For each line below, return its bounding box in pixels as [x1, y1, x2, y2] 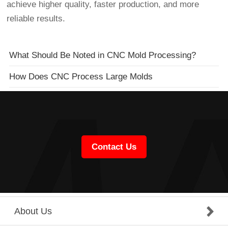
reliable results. [7, 14, 66, 24]
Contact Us [92, 142, 136, 152]
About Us [14, 206, 52, 217]
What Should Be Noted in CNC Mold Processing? [9, 50, 196, 60]
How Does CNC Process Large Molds [9, 71, 153, 81]
